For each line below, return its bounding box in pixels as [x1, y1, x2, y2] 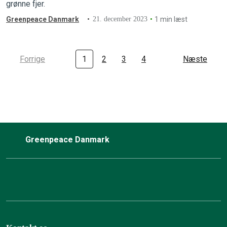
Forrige [20, 54, 45, 64]
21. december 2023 [93, 15, 148, 23]
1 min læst [155, 15, 188, 24]
